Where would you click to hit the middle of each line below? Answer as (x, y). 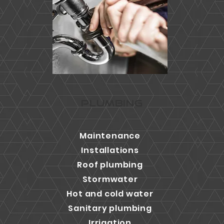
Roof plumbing (110, 165)
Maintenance (110, 136)
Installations (110, 150)
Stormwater (110, 179)
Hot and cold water (110, 194)
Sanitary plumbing (110, 208)
